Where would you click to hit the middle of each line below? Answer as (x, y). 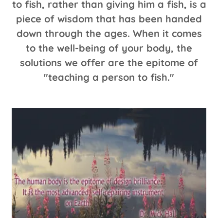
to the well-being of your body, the (109, 48)
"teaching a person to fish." (109, 77)
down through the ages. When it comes (109, 33)
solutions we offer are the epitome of (109, 62)
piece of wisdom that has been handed (109, 18)
